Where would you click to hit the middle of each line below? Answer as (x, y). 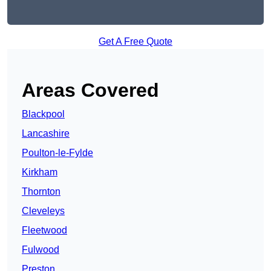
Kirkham (40, 172)
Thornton (41, 192)
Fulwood (41, 250)
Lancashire (46, 134)
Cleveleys (43, 211)
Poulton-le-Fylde (57, 153)
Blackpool (43, 114)
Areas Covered (90, 90)
